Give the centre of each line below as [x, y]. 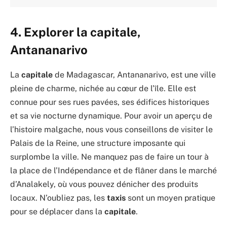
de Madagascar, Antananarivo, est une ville [134, 74]
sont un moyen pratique [171, 198]
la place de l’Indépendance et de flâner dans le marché [113, 170]
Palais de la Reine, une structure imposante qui [98, 143]
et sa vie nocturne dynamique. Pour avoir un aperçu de [111, 116]
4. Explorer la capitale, [75, 32]
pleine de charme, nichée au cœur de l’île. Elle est [103, 88]
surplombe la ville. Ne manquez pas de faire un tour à [109, 157]
